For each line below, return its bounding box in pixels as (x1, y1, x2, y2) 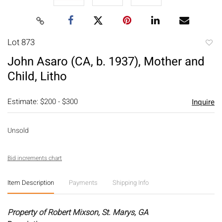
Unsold (7, 125, 29, 136)
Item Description (7, 177, 54, 187)
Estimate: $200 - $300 (7, 96, 78, 107)
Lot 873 (7, 36, 35, 49)
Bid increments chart (7, 153, 62, 163)
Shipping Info (112, 177, 149, 187)
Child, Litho (7, 67, 67, 85)
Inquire (191, 96, 215, 108)
